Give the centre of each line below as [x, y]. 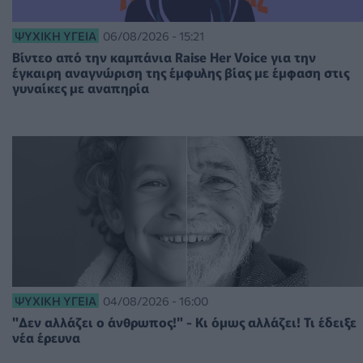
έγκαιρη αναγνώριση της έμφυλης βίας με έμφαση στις [181, 73]
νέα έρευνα [46, 337]
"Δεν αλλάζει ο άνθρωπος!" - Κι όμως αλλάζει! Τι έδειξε [184, 321]
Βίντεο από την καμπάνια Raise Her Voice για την [164, 57]
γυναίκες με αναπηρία [81, 88]
